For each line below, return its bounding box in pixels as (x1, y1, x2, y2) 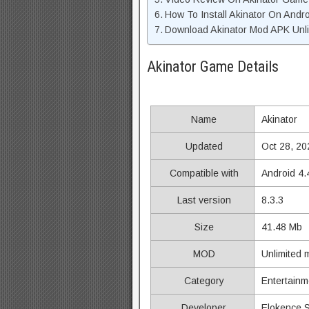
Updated (182, 141, 223, 152)
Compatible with (166, 168, 239, 179)
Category (181, 275, 224, 286)
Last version (174, 195, 231, 206)
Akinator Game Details (147, 58, 279, 75)
